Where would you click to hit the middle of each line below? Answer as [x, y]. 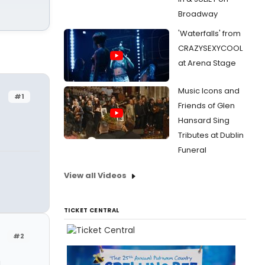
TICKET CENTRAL [92, 210]
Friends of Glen [206, 106]
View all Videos [95, 175]
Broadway [198, 14]
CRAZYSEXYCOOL [210, 48]
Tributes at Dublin [211, 135]
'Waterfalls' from [209, 33]
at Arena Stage [207, 63]
